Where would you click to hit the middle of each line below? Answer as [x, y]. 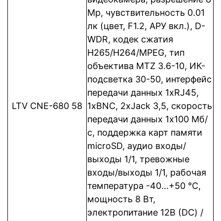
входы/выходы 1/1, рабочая [147, 172]
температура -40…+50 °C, [144, 186]
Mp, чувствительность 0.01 [146, 13]
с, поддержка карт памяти [145, 132]
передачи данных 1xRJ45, [143, 92]
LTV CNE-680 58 [47, 106]
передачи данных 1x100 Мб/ [147, 119]
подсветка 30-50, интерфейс [149, 79]
